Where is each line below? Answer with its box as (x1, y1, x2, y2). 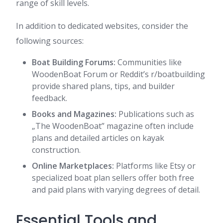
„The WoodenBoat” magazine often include (32, 120, 194, 131)
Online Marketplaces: (32, 160, 114, 171)
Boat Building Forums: (32, 57, 115, 68)
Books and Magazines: (32, 109, 116, 119)
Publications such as (116, 109, 194, 119)
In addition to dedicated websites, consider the (16, 20, 188, 31)
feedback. (32, 93, 67, 104)
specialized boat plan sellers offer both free (32, 172, 194, 183)
